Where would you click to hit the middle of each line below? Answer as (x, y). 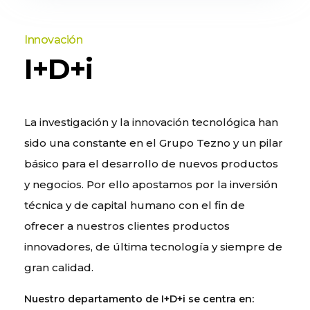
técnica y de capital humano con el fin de (135, 206)
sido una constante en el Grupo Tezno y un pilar (154, 143)
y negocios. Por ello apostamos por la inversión (151, 185)
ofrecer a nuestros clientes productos (127, 226)
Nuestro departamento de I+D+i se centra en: (139, 299)
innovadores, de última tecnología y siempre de (153, 247)
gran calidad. (59, 268)
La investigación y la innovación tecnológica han (151, 122)
